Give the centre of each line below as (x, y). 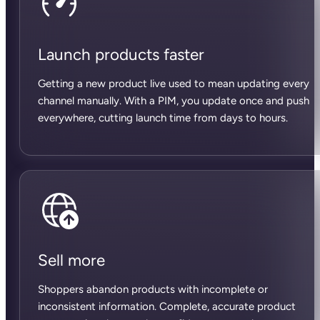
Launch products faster (121, 54)
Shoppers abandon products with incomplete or (152, 289)
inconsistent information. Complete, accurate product (166, 306)
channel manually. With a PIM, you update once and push (173, 100)
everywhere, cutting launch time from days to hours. (162, 117)
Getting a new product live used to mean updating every (173, 83)
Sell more (71, 260)
